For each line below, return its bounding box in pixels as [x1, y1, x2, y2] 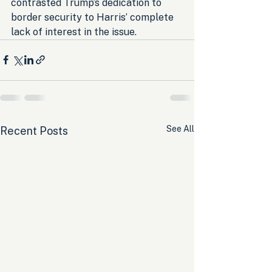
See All [166, 123, 194, 134]
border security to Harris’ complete [11, 11, 176, 23]
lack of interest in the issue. [11, 25, 137, 38]
